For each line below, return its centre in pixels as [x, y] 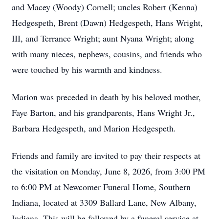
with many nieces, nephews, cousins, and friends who [107, 54]
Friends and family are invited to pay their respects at [106, 155]
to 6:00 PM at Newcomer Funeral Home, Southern [101, 187]
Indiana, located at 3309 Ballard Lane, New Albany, [104, 202]
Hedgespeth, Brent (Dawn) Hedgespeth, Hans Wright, [107, 22]
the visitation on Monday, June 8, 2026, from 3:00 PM [109, 171]
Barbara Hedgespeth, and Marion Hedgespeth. [94, 128]
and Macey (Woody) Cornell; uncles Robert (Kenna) [105, 7]
